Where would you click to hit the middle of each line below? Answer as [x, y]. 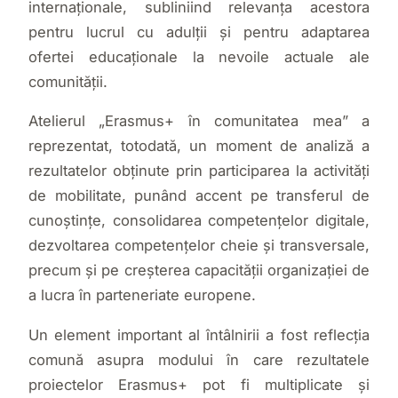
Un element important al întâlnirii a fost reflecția [199, 334]
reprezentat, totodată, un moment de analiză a [199, 146]
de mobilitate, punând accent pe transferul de [199, 195]
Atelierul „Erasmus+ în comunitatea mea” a [199, 121]
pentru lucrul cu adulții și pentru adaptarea [199, 32]
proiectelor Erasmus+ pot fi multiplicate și [199, 384]
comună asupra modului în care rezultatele [199, 359]
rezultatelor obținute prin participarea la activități [199, 171]
